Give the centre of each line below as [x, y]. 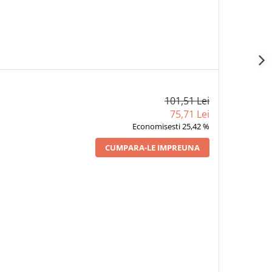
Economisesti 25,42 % [171, 127]
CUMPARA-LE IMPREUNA [152, 148]
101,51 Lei [187, 101]
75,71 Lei [189, 114]
